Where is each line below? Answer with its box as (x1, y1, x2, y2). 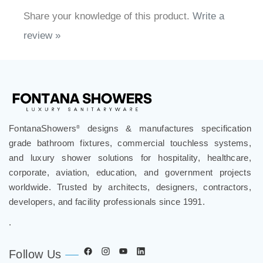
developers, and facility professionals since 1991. (9, 184, 205, 194)
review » (23, 17, 60, 29)
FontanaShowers (9, 110, 77, 121)
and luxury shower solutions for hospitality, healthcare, (9, 140, 251, 150)
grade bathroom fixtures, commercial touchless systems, (9, 125, 251, 136)
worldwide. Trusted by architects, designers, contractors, (9, 169, 251, 180)
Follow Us (9, 234, 62, 248)
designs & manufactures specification (80, 110, 251, 121)
